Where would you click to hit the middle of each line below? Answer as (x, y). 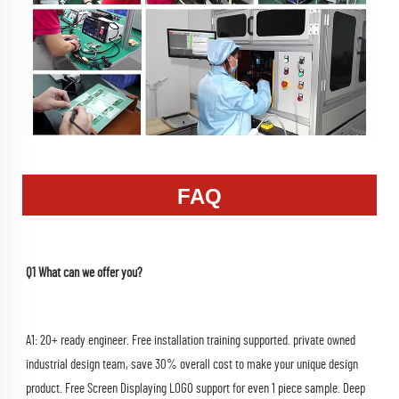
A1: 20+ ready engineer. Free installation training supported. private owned (191, 340)
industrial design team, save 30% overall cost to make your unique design (192, 364)
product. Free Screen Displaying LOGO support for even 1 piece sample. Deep (195, 388)
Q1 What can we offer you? (84, 273)
